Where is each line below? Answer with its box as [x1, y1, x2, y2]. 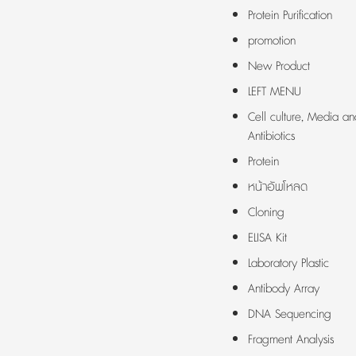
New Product [248, 58, 310, 75]
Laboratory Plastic [248, 255, 329, 272]
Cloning [248, 204, 284, 221]
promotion [248, 33, 296, 49]
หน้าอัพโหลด [248, 179, 308, 195]
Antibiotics [248, 128, 295, 145]
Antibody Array [248, 281, 319, 297]
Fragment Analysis [248, 331, 334, 348]
